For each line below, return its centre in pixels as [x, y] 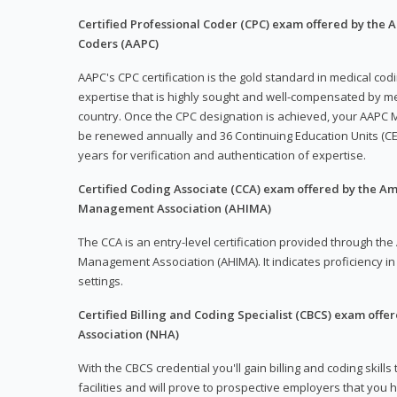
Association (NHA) [128, 335]
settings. [101, 281]
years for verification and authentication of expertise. [222, 156]
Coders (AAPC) [118, 44]
